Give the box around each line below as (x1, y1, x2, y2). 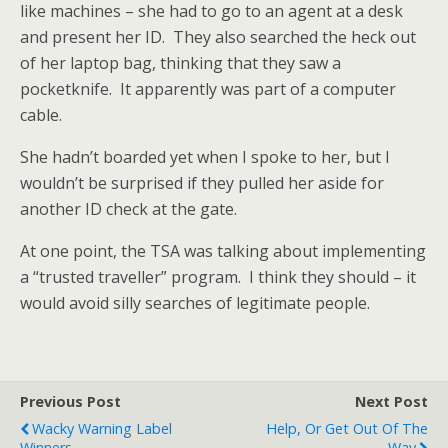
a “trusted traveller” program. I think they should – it (20, 266, 416, 288)
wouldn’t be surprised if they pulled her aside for (20, 172, 384, 194)
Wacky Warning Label (32, 419, 172, 438)
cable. (20, 104, 62, 126)
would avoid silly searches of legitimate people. (20, 292, 370, 314)
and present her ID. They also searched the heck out (20, 26, 416, 48)
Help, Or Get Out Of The (266, 419, 428, 438)
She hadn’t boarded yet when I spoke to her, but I (20, 146, 390, 168)
